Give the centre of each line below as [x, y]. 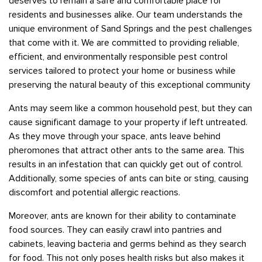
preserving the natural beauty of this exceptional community [130, 85]
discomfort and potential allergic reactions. [94, 192]
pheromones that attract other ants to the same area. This [127, 150]
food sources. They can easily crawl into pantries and [115, 230]
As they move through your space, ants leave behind [115, 136]
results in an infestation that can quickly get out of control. [126, 164]
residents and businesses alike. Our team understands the [126, 14]
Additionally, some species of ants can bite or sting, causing [129, 178]
